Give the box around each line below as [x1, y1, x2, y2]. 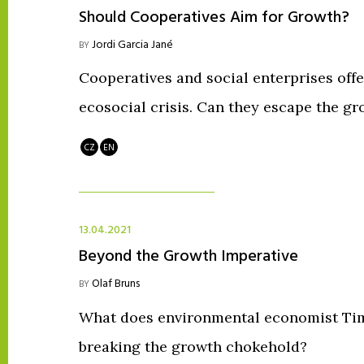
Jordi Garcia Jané [92, 35, 173, 54]
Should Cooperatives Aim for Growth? [79, 4, 349, 31]
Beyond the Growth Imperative [79, 243, 298, 270]
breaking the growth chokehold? [79, 336, 307, 356]
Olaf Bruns [92, 274, 140, 293]
